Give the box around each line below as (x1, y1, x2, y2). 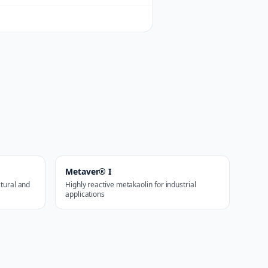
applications (65, 189, 105, 199)
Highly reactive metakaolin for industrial (65, 179, 196, 190)
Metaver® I (65, 166, 112, 177)
